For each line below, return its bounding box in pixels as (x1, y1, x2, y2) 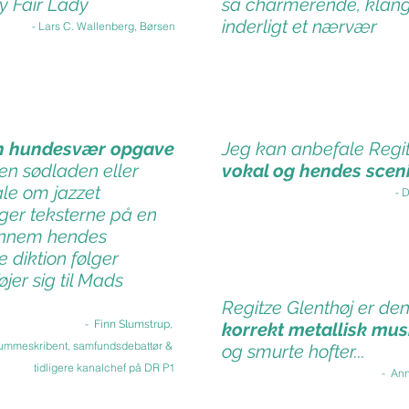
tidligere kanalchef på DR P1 (34, 361, 175, 374)
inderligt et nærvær (222, 16, 377, 37)
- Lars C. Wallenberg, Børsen (32, 19, 175, 33)
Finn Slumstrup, (94, 318, 175, 330)
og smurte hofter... (222, 341, 365, 362)
